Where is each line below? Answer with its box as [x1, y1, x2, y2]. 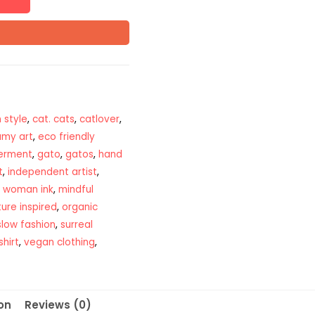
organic [62, 200, 98, 214]
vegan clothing [24, 235, 96, 249]
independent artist [8, 165, 98, 179]
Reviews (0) [25, 297, 92, 313]
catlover [79, 112, 120, 126]
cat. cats [32, 112, 75, 126]
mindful [58, 182, 94, 196]
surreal [60, 217, 94, 231]
